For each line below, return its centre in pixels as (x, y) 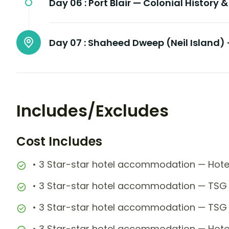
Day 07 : (67, 43)
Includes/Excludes (93, 111)
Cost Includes (59, 142)
